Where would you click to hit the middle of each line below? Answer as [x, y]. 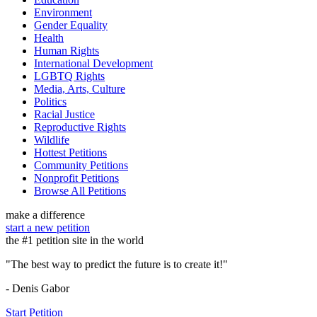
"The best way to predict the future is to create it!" [117, 265]
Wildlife [52, 140]
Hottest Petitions [70, 153]
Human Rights [67, 51]
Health [49, 38]
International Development [93, 64]
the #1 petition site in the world [75, 241]
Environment [63, 13]
